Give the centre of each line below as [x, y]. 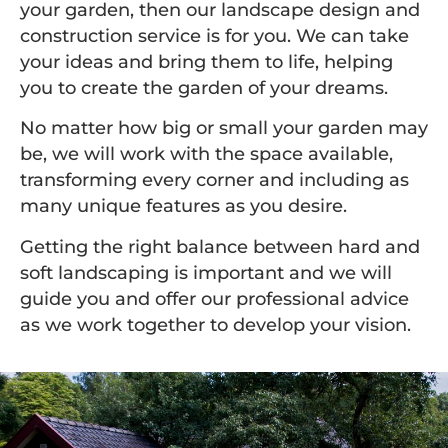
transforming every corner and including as [214, 180]
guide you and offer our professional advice [214, 298]
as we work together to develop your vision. [215, 324]
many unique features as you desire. [183, 206]
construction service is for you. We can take [214, 35]
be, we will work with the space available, [206, 154]
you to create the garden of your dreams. [204, 87]
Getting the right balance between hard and [220, 246]
